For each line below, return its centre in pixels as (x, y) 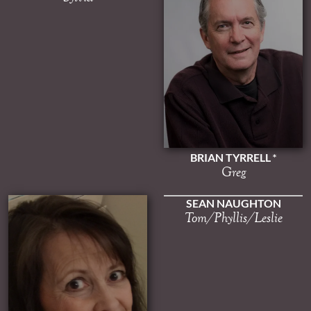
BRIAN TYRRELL (230, 158)
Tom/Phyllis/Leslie (233, 218)
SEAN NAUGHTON (233, 203)
